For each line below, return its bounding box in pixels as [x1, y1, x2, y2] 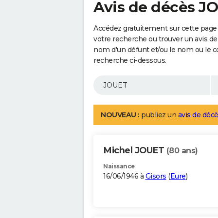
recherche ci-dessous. [93, 56, 166, 65]
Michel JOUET [103, 145, 166, 156]
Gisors [145, 172, 166, 181]
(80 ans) [166, 146, 198, 156]
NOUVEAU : [101, 110, 140, 120]
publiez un [139, 110, 178, 120]
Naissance [103, 163, 135, 170]
